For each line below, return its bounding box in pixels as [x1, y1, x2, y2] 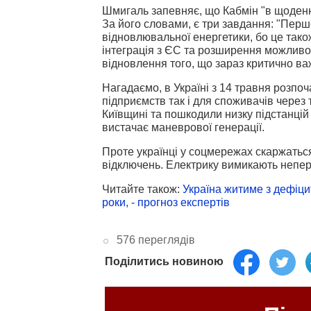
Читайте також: [102, 183, 183, 195]
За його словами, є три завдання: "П [102, 17, 289, 30]
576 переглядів [116, 233, 195, 246]
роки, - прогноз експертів [102, 196, 230, 208]
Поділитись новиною [105, 255, 224, 267]
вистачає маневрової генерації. [102, 121, 267, 133]
